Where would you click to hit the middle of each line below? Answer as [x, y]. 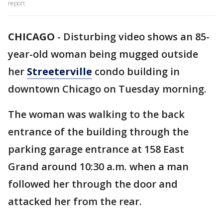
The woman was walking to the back [96, 114]
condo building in [136, 71]
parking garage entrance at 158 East [96, 149]
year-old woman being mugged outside [103, 54]
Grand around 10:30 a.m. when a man [98, 167]
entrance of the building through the [98, 132]
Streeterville [59, 71]
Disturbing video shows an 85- [136, 37]
